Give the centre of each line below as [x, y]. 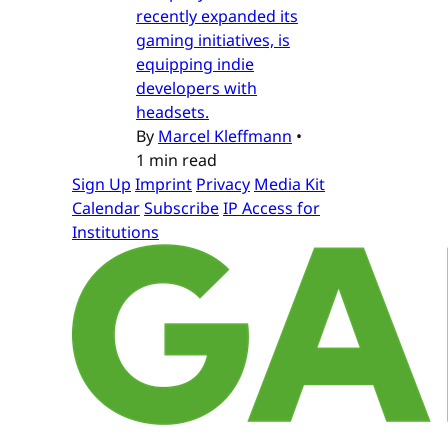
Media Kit [289, 184]
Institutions [115, 232]
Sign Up [101, 184]
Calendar [106, 208]
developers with [196, 88]
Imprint [163, 184]
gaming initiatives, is [213, 40]
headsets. [172, 112]
